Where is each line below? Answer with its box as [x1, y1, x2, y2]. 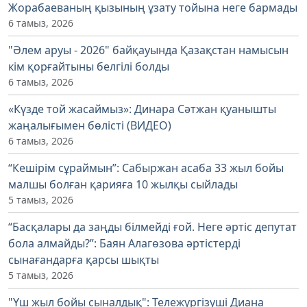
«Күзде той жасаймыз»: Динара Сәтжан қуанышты [8, 101, 276, 116]
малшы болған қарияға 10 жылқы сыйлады [8, 176, 238, 192]
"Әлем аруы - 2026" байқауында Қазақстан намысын [8, 42, 288, 58]
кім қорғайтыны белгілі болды [8, 58, 169, 74]
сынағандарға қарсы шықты [8, 251, 159, 267]
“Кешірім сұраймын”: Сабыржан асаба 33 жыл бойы [8, 160, 284, 175]
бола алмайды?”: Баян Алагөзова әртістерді [8, 235, 241, 251]
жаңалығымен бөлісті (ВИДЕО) [8, 117, 171, 133]
